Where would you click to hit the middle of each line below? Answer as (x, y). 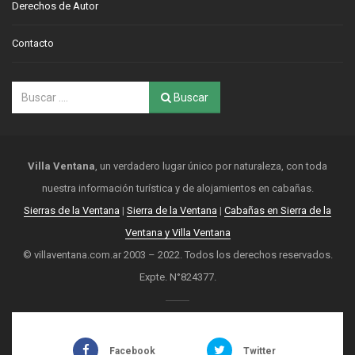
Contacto (33, 43)
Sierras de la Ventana (72, 210)
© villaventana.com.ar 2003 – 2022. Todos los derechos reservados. (177, 255)
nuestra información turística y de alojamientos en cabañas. (177, 188)
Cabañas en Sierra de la (278, 210)
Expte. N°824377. (177, 277)
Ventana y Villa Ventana (177, 233)
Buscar (190, 97)
